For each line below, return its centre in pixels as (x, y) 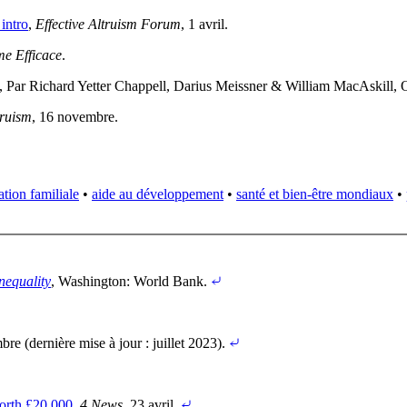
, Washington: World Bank (127, 281)
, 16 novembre (73, 116)
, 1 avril (203, 24)
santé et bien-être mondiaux (315, 194)
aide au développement (158, 194)
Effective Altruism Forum (108, 24)
